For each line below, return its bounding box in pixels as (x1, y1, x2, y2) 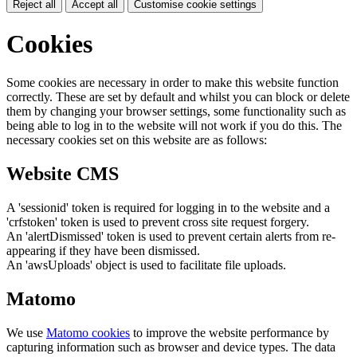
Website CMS (6, 163, 119, 185)
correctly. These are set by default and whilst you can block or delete (6, 90, 350, 104)
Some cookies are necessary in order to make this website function (6, 76, 339, 90)
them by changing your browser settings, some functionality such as (6, 104, 346, 119)
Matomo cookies (46, 326, 130, 340)
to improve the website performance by (130, 326, 329, 340)
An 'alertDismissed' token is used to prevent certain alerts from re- (6, 229, 335, 244)
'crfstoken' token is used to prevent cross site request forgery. (6, 215, 309, 229)
